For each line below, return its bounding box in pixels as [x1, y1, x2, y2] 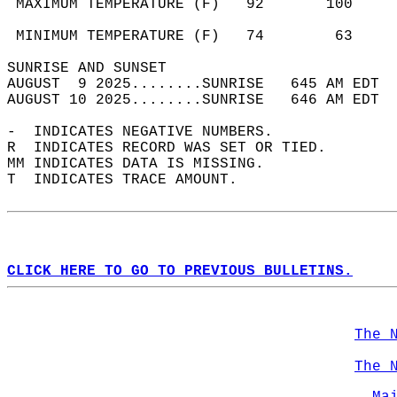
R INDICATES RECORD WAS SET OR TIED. [7, 140, 344, 156]
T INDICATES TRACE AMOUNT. [7, 172, 255, 188]
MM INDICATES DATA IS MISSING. [7, 156, 282, 172]
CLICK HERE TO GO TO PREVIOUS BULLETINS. [7, 263, 353, 279]
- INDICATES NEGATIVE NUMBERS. [7, 124, 291, 140]
